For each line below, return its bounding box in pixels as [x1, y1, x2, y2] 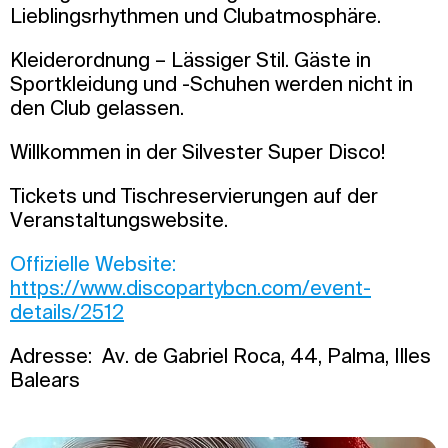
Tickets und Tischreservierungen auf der [10, 184, 378, 208]
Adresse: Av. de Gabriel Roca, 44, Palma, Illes [10, 344, 431, 368]
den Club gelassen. [10, 96, 184, 120]
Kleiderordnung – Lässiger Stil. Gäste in [10, 48, 371, 72]
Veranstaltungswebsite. [10, 208, 228, 232]
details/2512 [10, 300, 124, 324]
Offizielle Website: [10, 252, 176, 276]
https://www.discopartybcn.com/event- [10, 276, 371, 300]
